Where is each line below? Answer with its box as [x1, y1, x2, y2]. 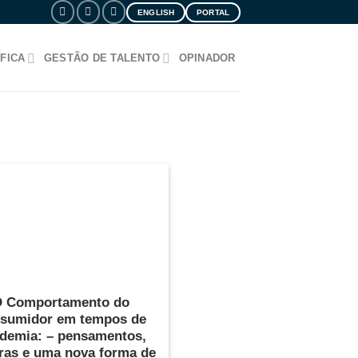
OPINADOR [178, 52, 236, 64]
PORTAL [196, 7, 230, 17]
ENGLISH [137, 7, 175, 17]
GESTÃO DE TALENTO [43, 52, 161, 64]
